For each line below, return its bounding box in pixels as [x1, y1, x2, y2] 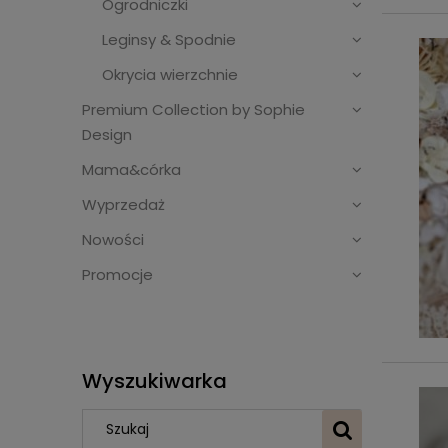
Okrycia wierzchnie [102, 64, 238, 86]
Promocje [82, 264, 153, 286]
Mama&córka [82, 159, 181, 181]
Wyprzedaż [82, 194, 165, 216]
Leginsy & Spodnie [102, 29, 236, 51]
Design [82, 124, 132, 146]
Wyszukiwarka [82, 366, 227, 395]
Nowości [82, 229, 144, 251]
